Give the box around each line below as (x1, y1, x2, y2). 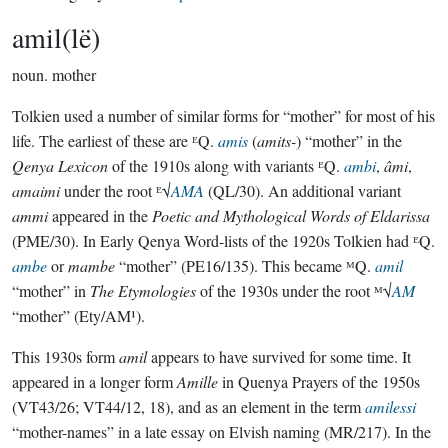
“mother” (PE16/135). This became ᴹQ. (115, 255, 375, 276)
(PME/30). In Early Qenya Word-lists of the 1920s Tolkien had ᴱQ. (12, 230, 435, 251)
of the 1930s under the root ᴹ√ (196, 280, 392, 301)
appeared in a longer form (12, 371, 177, 392)
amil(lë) (12, 18, 100, 56)
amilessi (365, 396, 416, 417)
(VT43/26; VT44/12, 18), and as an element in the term (12, 396, 365, 417)
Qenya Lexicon (12, 155, 108, 176)
